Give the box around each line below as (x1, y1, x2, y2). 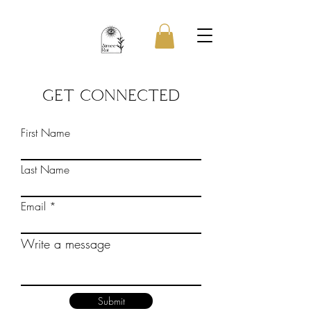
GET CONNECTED (42, 86, 180, 103)
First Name (21, 124, 70, 140)
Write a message (21, 235, 110, 252)
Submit (97, 294, 125, 308)
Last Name (21, 161, 69, 177)
